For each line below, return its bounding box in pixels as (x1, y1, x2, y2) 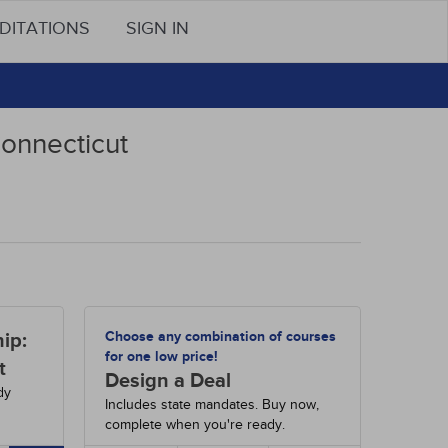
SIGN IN (126, 18, 189, 39)
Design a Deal (105, 369, 232, 393)
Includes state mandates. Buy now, (105, 396, 320, 413)
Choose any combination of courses (105, 328, 337, 345)
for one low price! (105, 348, 219, 365)
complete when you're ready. (105, 416, 286, 433)
